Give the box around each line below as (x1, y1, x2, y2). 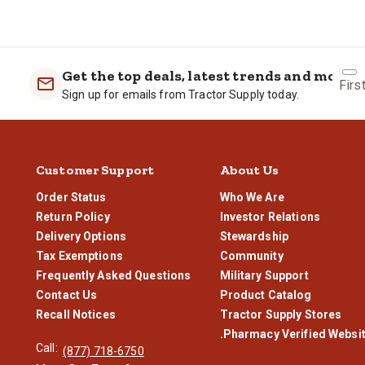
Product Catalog (219, 288, 312, 301)
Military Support (219, 268, 309, 282)
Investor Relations (219, 209, 320, 223)
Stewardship (219, 229, 288, 243)
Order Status (36, 190, 107, 204)
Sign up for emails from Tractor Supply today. (62, 87, 299, 101)
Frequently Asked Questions (36, 268, 191, 282)
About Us (219, 161, 279, 178)
